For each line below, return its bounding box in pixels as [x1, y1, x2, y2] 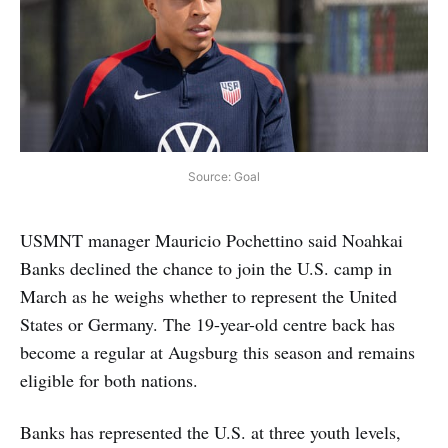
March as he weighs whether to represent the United [20, 284, 397, 309]
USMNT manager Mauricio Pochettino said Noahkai [20, 228, 403, 253]
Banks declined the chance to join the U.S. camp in [20, 256, 392, 281]
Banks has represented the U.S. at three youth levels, [20, 420, 401, 445]
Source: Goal [188, 169, 260, 185]
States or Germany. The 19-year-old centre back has [20, 312, 395, 337]
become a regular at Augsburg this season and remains [20, 340, 415, 365]
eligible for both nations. [20, 368, 198, 393]
